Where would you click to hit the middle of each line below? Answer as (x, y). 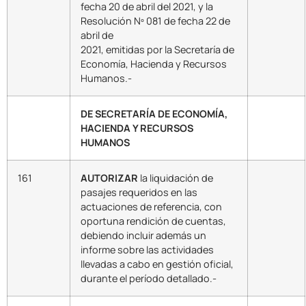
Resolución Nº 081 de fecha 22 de (155, 20)
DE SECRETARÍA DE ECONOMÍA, (154, 113)
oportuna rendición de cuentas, (153, 221)
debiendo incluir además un (143, 235)
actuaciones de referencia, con (151, 206)
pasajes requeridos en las (139, 192)
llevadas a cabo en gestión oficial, (157, 264)
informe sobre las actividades (147, 249)
